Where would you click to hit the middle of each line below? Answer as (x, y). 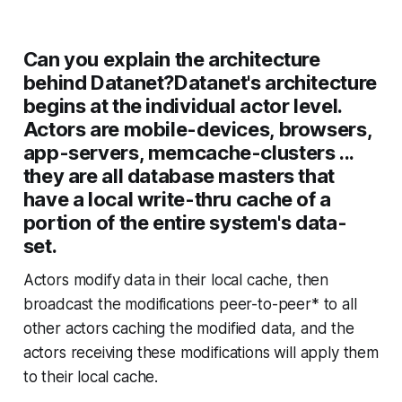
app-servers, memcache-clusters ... (188, 153)
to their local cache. (91, 377)
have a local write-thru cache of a (177, 199)
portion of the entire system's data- (185, 223)
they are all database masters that (179, 176)
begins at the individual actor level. (182, 106)
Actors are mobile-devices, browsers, (197, 129)
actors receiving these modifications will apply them (201, 353)
